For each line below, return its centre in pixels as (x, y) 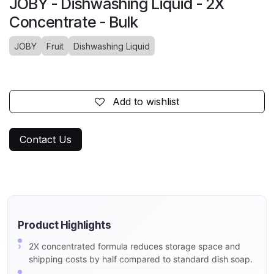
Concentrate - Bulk (74, 22)
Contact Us (46, 140)
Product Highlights (65, 225)
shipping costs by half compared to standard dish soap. (141, 259)
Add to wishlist (146, 102)
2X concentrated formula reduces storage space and (135, 246)
